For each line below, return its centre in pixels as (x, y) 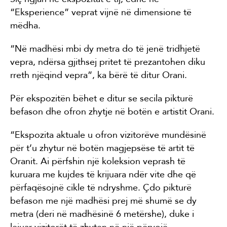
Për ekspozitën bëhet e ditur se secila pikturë (102, 98)
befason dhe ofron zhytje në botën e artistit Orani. (112, 111)
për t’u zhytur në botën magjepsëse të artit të (102, 148)
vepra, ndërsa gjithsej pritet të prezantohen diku (108, 62)
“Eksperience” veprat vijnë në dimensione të (101, 12)
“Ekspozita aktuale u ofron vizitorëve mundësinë (108, 135)
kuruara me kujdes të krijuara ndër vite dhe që (103, 174)
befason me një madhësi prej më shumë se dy (103, 200)
